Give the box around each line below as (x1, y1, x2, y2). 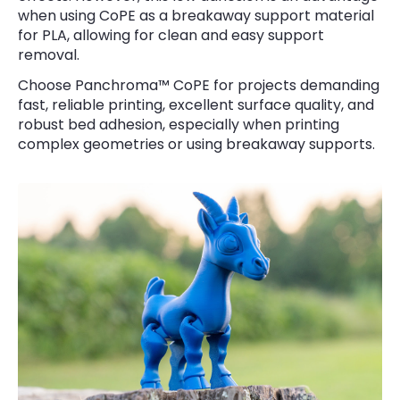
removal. (18, 45, 80, 66)
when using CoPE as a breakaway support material (18, 5, 375, 27)
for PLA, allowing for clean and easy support (18, 25, 325, 46)
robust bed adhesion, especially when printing (18, 114, 340, 136)
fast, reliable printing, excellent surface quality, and (18, 95, 375, 116)
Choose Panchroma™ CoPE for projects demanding (18, 75, 380, 96)
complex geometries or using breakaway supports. (18, 134, 376, 155)
